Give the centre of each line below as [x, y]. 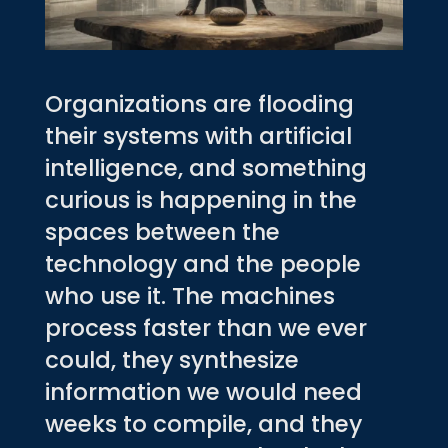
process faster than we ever [205, 327]
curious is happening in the [200, 199]
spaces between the [162, 231]
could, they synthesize [171, 359]
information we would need [203, 391]
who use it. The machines [189, 295]
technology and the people [202, 263]
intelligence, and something [205, 167]
